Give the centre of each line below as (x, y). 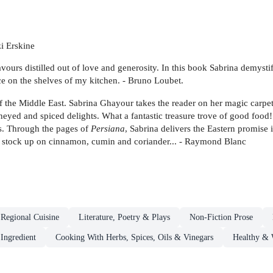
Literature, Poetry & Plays (124, 217)
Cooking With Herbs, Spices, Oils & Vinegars (134, 237)
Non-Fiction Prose (221, 217)
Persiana (108, 128)
